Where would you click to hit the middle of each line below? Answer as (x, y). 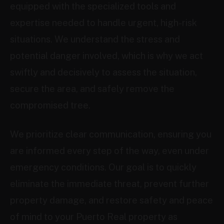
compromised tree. (50, 105)
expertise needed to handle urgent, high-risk (103, 23)
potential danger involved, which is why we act (106, 56)
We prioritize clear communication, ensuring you (111, 134)
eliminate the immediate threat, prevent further (109, 184)
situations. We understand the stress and (95, 39)
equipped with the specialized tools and (93, 6)
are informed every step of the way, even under (109, 151)
